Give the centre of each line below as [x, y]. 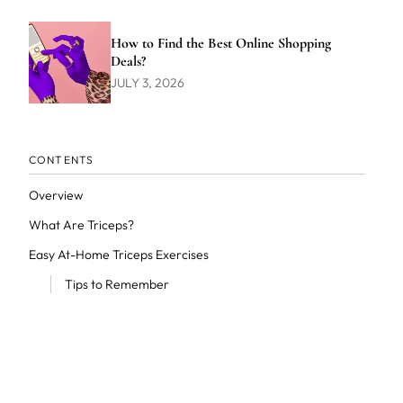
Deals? [128, 61]
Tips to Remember [116, 284]
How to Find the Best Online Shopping [220, 43]
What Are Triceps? [81, 225]
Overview [55, 195]
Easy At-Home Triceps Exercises [118, 255]
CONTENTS [61, 160]
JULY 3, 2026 [147, 82]
